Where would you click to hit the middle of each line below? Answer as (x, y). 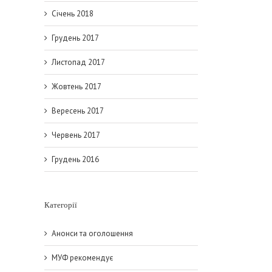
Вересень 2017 (78, 111)
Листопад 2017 (78, 62)
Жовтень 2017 (76, 87)
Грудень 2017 (75, 38)
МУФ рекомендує (82, 258)
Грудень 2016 (75, 159)
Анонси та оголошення (92, 233)
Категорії (61, 205)
